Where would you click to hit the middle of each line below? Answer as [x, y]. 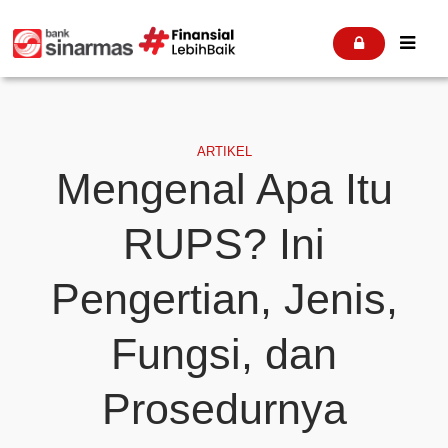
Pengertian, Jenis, [224, 298]
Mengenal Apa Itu [224, 188]
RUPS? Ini [224, 243]
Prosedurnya [224, 408]
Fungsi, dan [224, 353]
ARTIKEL [224, 151]
